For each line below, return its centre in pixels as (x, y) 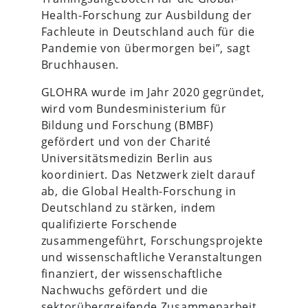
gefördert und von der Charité (126, 142)
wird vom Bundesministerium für (134, 109)
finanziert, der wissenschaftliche (132, 274)
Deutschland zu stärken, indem (129, 208)
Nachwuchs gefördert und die (124, 290)
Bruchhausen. (80, 65)
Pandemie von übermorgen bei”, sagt (146, 48)
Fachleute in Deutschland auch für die (148, 32)
